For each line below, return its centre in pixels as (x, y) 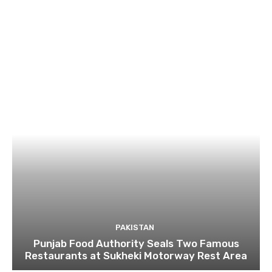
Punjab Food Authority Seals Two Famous (136, 243)
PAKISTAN (134, 227)
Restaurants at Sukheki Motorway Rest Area (136, 255)
